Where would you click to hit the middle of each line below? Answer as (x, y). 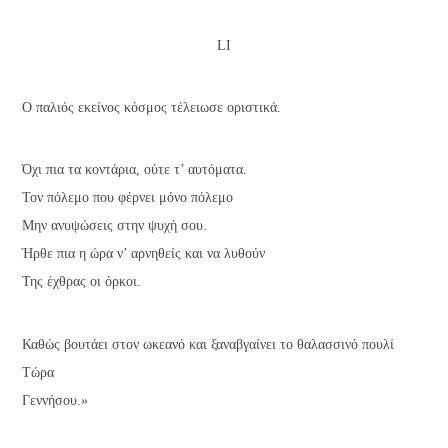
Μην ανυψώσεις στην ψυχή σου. (115, 226)
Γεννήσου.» (55, 400)
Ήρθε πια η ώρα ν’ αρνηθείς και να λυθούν (144, 254)
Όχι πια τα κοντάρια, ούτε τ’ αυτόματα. (135, 170)
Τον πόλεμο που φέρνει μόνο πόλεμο (128, 198)
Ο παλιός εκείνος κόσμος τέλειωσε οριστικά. (152, 107)
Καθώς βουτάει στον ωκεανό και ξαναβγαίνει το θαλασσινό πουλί (208, 344)
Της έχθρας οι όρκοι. (82, 282)
